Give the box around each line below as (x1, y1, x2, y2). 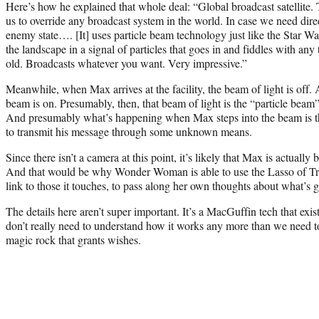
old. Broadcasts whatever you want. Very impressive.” (6, 55, 247, 70)
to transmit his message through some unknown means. (6, 123, 252, 139)
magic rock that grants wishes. (6, 231, 141, 247)
